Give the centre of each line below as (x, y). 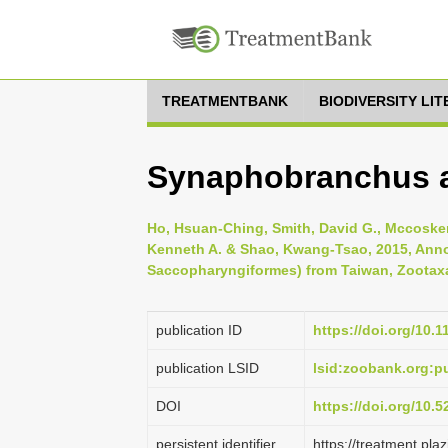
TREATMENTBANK (225, 101)
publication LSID (207, 368)
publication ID (199, 330)
